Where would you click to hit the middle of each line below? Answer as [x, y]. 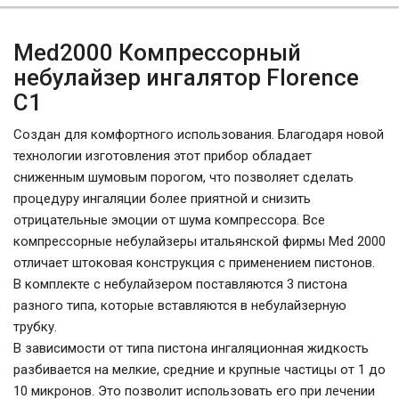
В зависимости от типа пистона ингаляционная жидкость [191, 348]
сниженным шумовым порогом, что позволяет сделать [183, 177]
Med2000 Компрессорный [157, 52]
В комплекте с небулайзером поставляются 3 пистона [180, 284]
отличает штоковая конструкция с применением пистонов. [194, 262]
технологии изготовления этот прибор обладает [163, 155]
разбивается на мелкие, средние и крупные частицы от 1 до [199, 369]
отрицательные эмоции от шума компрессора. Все [169, 220]
